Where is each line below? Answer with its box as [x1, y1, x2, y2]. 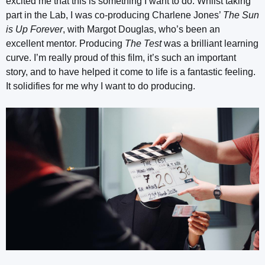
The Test [125, 38, 161, 49]
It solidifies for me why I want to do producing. [6, 80, 198, 91]
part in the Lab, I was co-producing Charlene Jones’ [6, 9, 223, 20]
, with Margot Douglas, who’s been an [63, 24, 220, 34]
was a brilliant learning [161, 38, 258, 49]
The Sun [223, 9, 259, 20]
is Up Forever [6, 24, 63, 34]
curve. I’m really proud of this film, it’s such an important [6, 52, 236, 63]
